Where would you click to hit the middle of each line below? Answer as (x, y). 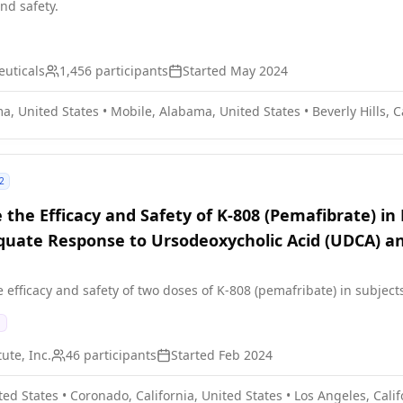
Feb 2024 (246, 355)
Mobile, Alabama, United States (206, 111)
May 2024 (259, 71)
